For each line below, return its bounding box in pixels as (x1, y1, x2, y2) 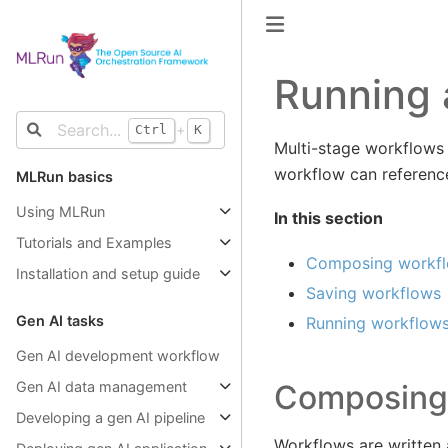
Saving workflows (305, 282, 441, 303)
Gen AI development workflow (16, 347, 220, 365)
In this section (273, 208, 383, 229)
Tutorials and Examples (16, 234, 172, 252)
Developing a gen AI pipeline (16, 409, 205, 427)
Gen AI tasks (16, 312, 104, 330)
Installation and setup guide (16, 265, 200, 283)
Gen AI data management (16, 378, 187, 396)
